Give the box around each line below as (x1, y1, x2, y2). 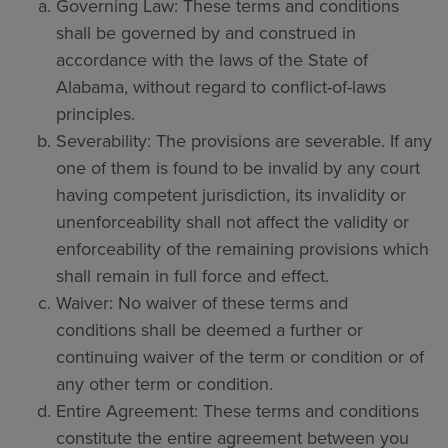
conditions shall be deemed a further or (56, 317, 363, 344)
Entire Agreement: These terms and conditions (56, 398, 419, 425)
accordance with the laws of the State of (56, 47, 368, 74)
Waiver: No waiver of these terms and (56, 290, 348, 317)
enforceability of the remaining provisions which (56, 236, 429, 263)
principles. (56, 101, 135, 128)
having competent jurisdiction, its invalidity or (56, 182, 406, 209)
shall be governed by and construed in (56, 20, 356, 47)
